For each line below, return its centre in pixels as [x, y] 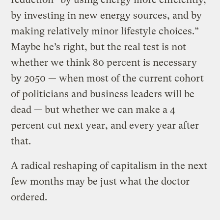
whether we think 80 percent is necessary [104, 62]
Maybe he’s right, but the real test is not [99, 47]
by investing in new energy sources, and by [107, 15]
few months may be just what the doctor [100, 181]
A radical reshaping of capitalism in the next [109, 165]
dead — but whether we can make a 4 [93, 110]
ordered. [29, 197]
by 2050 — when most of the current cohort [108, 78]
